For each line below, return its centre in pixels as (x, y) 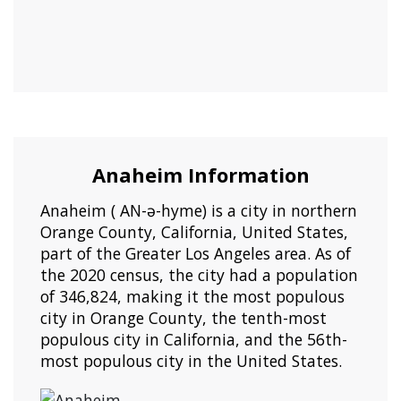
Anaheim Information (200, 175)
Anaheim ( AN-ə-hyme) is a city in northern (199, 211)
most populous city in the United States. (191, 361)
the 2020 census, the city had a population (199, 275)
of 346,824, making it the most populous (192, 297)
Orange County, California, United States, (194, 232)
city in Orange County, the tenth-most (183, 318)
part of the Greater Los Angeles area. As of (196, 254)
